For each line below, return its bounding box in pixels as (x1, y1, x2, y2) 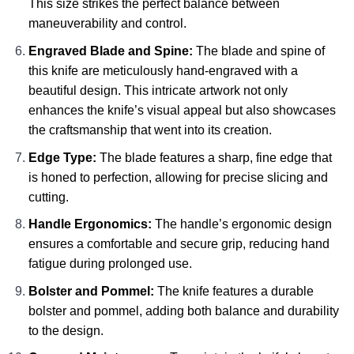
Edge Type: (28, 150, 96, 164)
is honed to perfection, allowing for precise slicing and (28, 170, 328, 184)
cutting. (28, 190, 69, 204)
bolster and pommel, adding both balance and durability (28, 303, 339, 318)
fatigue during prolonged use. (28, 257, 192, 271)
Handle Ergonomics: (28, 217, 152, 232)
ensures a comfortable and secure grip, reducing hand (28, 237, 330, 251)
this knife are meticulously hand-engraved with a (28, 64, 298, 78)
